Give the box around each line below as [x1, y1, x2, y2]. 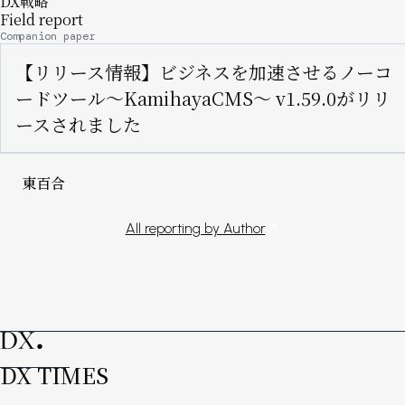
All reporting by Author [125, 220, 266, 238]
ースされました [15, 111, 141, 138]
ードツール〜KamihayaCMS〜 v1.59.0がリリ [15, 85, 391, 112]
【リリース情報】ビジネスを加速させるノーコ [15, 59, 392, 86]
